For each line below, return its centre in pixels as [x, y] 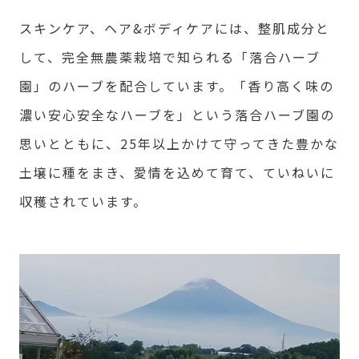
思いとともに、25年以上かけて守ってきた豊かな [179, 144]
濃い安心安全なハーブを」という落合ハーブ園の [177, 115]
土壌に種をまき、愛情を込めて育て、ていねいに [177, 173]
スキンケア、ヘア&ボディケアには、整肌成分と [175, 28]
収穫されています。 [83, 202]
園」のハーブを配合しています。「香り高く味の [177, 86]
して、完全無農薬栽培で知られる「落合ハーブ [170, 57]
